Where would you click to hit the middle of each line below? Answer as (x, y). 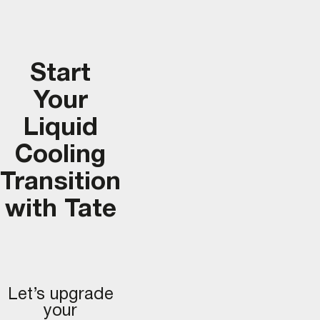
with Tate (60, 210)
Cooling (60, 156)
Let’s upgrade (60, 295)
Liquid (60, 129)
